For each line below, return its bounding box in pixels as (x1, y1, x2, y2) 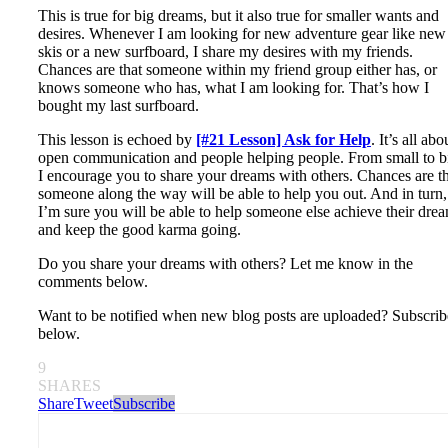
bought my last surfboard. (38, 96, 199, 114)
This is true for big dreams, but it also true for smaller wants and (38, 6, 439, 24)
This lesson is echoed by (38, 130, 196, 148)
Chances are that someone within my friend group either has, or (38, 60, 437, 78)
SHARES (38, 376, 101, 394)
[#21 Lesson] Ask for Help (196, 130, 371, 148)
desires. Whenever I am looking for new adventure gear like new (38, 24, 446, 42)
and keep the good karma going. (38, 220, 241, 238)
